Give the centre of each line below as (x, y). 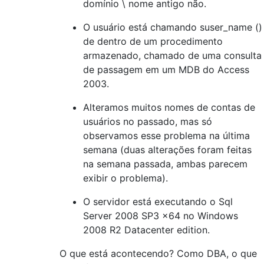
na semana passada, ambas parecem (165, 164)
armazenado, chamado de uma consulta (172, 55)
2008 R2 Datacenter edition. (146, 230)
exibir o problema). (126, 178)
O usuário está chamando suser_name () (173, 27)
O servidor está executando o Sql (158, 202)
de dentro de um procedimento (153, 41)
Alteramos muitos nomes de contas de (169, 107)
